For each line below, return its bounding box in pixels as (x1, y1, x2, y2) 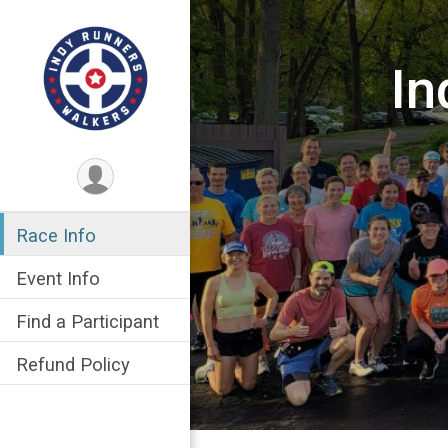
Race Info (16, 225, 96, 246)
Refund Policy (16, 354, 130, 375)
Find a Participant (16, 311, 159, 332)
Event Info (16, 268, 100, 289)
